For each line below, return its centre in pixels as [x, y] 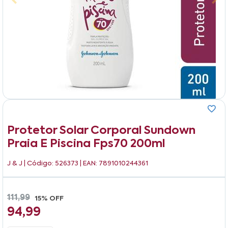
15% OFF [49, 198]
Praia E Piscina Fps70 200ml [86, 144]
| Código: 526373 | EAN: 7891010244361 [86, 163]
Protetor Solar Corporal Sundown [101, 131]
